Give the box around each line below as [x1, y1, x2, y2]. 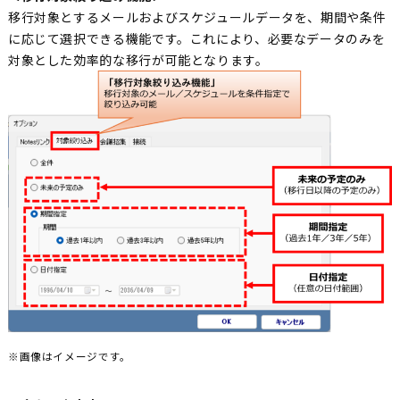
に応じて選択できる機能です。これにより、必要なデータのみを [7, 29, 386, 48]
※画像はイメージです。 [7, 348, 131, 364]
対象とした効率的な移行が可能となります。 [7, 51, 269, 70]
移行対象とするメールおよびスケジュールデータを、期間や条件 [7, 8, 387, 27]
